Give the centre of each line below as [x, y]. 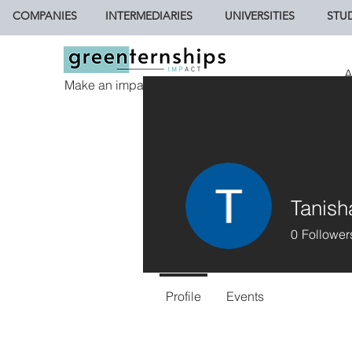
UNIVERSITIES [259, 16]
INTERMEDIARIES [148, 16]
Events [245, 296]
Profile [183, 296]
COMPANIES [45, 16]
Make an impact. [111, 85]
